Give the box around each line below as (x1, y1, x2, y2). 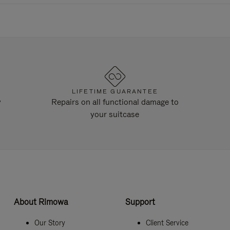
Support (125, 196, 155, 208)
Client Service (145, 218, 188, 227)
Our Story (34, 218, 65, 227)
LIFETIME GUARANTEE (71, 87, 158, 95)
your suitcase (90, 109, 140, 120)
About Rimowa (13, 196, 68, 208)
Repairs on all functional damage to (51, 97, 179, 107)
